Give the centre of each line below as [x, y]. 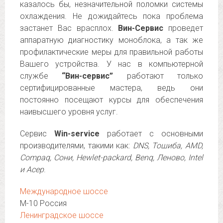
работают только [158, 76]
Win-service [77, 134]
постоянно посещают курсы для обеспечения [111, 100]
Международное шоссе [64, 191]
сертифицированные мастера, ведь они [111, 88]
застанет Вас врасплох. [69, 28]
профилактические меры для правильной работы [111, 52]
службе [41, 76]
